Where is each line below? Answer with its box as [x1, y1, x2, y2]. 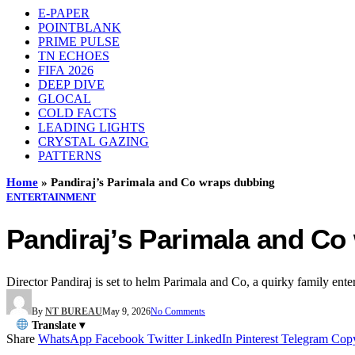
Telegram [281, 331, 328, 345]
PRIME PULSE [38, 35, 120, 48]
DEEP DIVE [38, 78, 105, 91]
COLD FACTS [38, 106, 116, 120]
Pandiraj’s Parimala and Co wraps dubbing [51, 176, 278, 189]
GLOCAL [38, 92, 91, 105]
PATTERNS [38, 149, 101, 162]
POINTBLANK [38, 21, 121, 34]
